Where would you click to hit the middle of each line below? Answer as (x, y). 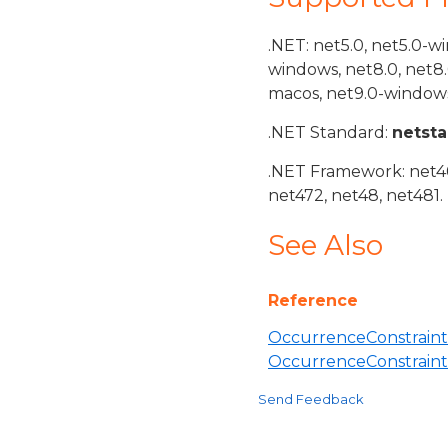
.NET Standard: (330, 132)
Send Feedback (311, 399)
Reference (313, 300)
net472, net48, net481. (355, 195)
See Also (325, 245)
